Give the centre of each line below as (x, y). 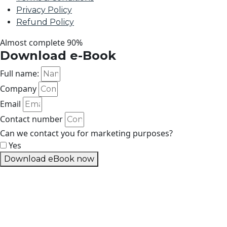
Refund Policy (45, 22)
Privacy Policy (44, 10)
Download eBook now (49, 159)
